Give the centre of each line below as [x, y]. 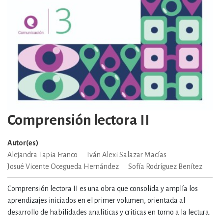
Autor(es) [23, 143]
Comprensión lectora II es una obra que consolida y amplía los [103, 189]
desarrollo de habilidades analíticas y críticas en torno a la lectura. [109, 212]
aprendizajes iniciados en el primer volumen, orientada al [96, 201]
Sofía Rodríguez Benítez [165, 167]
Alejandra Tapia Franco [42, 155]
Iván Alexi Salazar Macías [127, 155]
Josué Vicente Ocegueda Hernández [63, 167]
